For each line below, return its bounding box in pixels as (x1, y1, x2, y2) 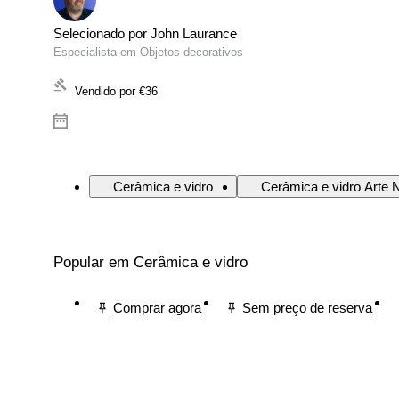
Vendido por (75, 85, 135, 99)
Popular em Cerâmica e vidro (53, 254, 248, 272)
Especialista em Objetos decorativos (53, 45, 243, 60)
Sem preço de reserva (242, 299, 372, 315)
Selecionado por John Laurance (53, 26, 237, 42)
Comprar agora (113, 299, 201, 315)
